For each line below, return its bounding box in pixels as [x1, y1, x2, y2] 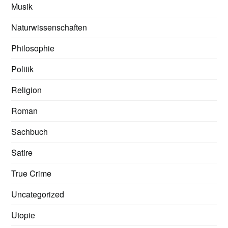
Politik [11, 63, 34, 75]
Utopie [11, 209, 36, 221]
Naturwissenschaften [11, 21, 88, 33]
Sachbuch [11, 126, 48, 137]
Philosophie [11, 42, 55, 54]
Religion [11, 84, 42, 96]
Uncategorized [11, 188, 65, 200]
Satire [11, 147, 33, 158]
